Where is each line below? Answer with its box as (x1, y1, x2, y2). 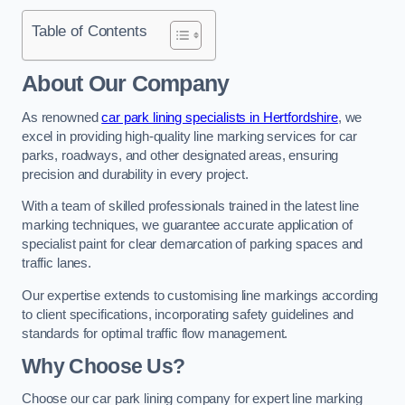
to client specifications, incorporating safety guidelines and (22, 306, 354, 322)
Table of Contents (32, 21, 147, 40)
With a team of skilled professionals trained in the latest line (22, 199, 359, 214)
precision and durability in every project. (22, 166, 249, 182)
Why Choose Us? (22, 354, 185, 379)
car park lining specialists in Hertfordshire (101, 109, 338, 125)
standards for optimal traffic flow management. (22, 325, 288, 341)
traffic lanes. (22, 256, 91, 271)
